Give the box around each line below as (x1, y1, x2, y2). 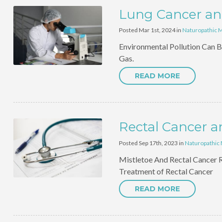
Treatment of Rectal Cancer (118, 166, 213, 176)
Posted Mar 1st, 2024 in (118, 26, 182, 34)
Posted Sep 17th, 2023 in (118, 139, 185, 147)
